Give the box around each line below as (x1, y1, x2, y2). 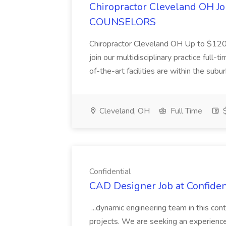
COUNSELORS (89, 15, 156, 29)
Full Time (168, 105, 202, 117)
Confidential (89, 166, 131, 177)
